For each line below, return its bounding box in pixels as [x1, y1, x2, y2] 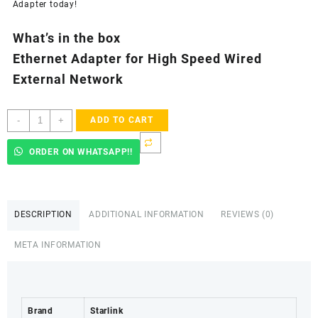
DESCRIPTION [14, 209, 72, 219]
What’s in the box [12, 31, 121, 46]
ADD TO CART [90, 115, 154, 126]
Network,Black [28, 200, 90, 211]
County [28, 245, 60, 256]
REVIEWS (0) [221, 209, 275, 219]
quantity [28, 260, 65, 270]
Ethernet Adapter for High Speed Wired [12, 51, 262, 67]
